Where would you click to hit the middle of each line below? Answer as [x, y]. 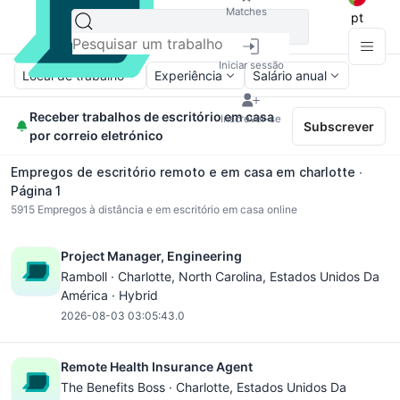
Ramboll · [89, 276]
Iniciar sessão [251, 65]
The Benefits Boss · [118, 387]
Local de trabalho [73, 75]
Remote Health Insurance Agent [157, 367]
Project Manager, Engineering [151, 256]
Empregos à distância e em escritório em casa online [166, 209]
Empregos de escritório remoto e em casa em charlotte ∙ [187, 172]
